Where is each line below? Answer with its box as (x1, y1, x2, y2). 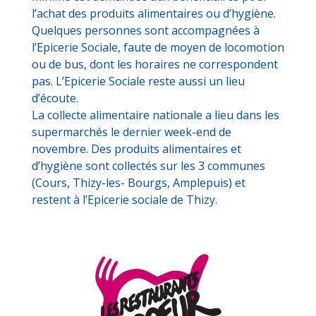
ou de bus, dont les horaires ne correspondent (32, 56, 278, 73)
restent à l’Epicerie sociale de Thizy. (32, 192, 217, 208)
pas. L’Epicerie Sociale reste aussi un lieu (32, 73, 245, 90)
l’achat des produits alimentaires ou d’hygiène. (32, 6, 276, 22)
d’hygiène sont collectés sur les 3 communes (32, 158, 265, 174)
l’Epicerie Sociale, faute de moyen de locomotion (32, 39, 284, 56)
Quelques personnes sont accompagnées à (32, 23, 260, 39)
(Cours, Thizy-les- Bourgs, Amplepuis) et (32, 175, 245, 191)
